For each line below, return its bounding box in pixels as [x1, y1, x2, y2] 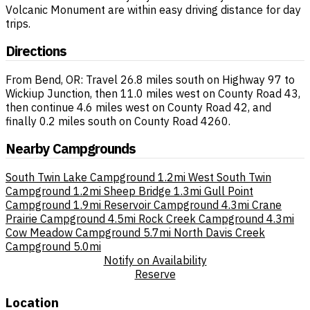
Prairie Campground [6, 211, 105, 226]
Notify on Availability [103, 253, 207, 267]
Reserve [134, 266, 176, 281]
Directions [6, 42, 66, 61]
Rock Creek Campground [138, 211, 264, 226]
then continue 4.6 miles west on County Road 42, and [6, 100, 271, 114]
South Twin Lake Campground [6, 170, 155, 184]
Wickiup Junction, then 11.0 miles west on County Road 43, [6, 86, 300, 100]
